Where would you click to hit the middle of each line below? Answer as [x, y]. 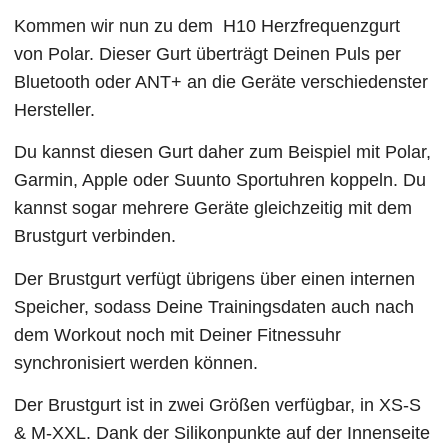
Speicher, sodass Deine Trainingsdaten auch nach [214, 306]
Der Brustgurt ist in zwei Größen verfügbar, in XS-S [218, 405]
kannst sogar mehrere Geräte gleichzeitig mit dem [213, 208]
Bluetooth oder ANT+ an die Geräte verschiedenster [221, 81]
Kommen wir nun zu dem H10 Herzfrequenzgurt [207, 25]
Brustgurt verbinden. [95, 236]
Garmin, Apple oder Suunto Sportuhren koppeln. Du [220, 180]
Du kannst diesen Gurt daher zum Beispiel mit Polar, [223, 152]
